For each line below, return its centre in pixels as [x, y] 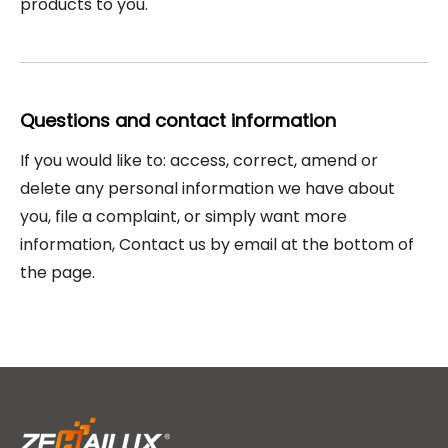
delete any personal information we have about [207, 188]
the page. [57, 272]
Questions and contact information [178, 120]
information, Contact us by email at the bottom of [217, 244]
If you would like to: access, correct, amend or [199, 160]
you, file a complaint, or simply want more [183, 216]
